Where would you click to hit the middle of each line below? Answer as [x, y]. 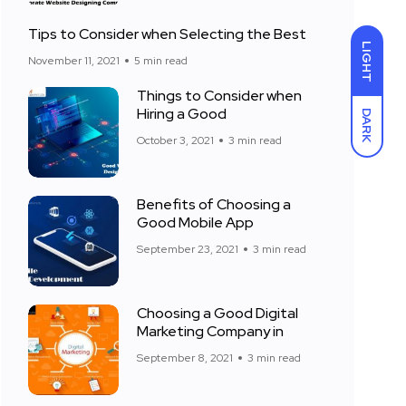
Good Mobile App [195, 222]
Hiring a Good [182, 114]
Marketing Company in [210, 331]
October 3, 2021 [175, 140]
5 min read [161, 61]
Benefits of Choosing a [214, 204]
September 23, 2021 [188, 249]
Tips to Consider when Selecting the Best [167, 34]
